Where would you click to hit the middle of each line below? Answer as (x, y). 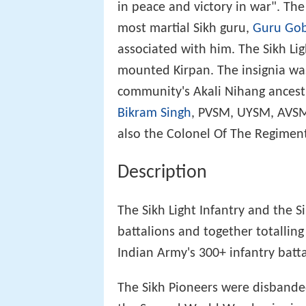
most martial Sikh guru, (185, 29)
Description (162, 173)
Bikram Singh (154, 114)
